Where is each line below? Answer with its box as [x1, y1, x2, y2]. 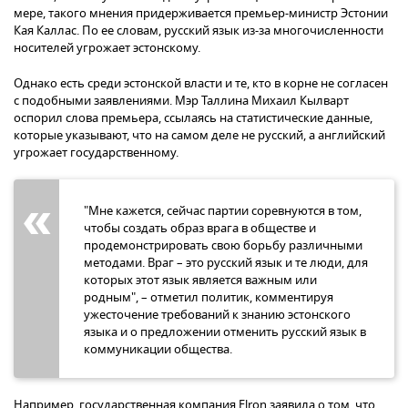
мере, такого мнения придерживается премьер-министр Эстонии [14, 4, 388, 22]
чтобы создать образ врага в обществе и [84, 219, 316, 237]
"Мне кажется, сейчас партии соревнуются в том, [84, 201, 362, 219]
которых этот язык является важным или [84, 270, 317, 289]
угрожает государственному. [14, 143, 178, 161]
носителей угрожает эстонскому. [14, 38, 200, 56]
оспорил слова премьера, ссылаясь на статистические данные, [14, 108, 372, 127]
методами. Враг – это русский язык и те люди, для [84, 253, 368, 271]
